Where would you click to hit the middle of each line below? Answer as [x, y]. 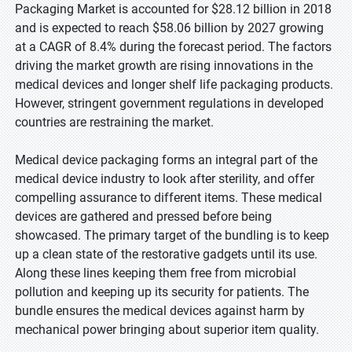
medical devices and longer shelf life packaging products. [174, 84]
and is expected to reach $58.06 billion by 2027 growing [169, 28]
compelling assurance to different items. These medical [169, 198]
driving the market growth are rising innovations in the [164, 66]
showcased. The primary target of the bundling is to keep [172, 235]
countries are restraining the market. [114, 122]
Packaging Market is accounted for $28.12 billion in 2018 [173, 9]
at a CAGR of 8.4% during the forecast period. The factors [173, 47]
